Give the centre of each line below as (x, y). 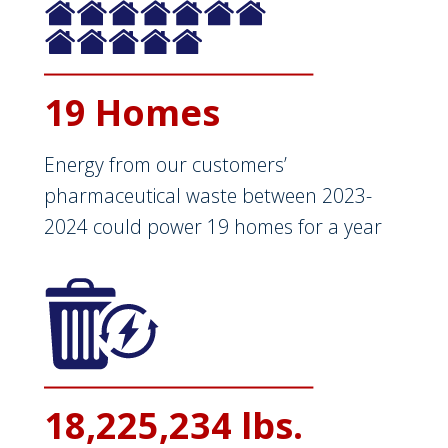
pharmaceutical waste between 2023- (208, 196)
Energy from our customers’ (165, 165)
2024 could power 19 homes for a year (213, 227)
